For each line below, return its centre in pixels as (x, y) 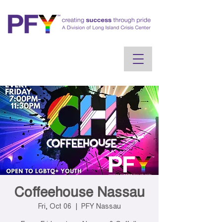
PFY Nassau (101, 207)
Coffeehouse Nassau (79, 194)
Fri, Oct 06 (55, 207)
